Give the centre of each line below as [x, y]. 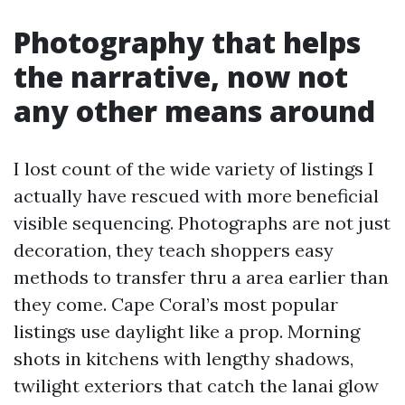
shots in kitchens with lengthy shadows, [184, 358]
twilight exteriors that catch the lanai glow [196, 386]
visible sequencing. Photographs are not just [202, 223]
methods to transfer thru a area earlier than [201, 277]
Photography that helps [187, 42]
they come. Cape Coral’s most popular [176, 304]
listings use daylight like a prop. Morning [187, 331]
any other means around [194, 111]
